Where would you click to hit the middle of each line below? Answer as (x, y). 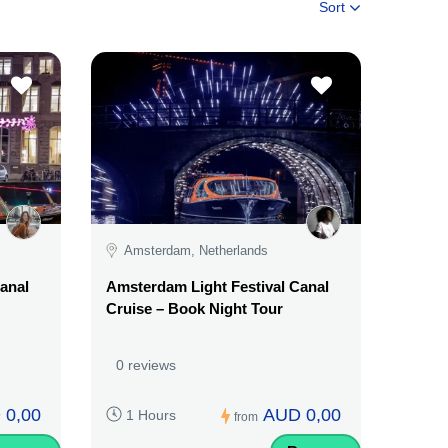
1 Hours (151, 414)
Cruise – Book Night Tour (194, 308)
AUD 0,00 (302, 414)
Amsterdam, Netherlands (196, 251)
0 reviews (146, 364)
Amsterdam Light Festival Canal (217, 286)
